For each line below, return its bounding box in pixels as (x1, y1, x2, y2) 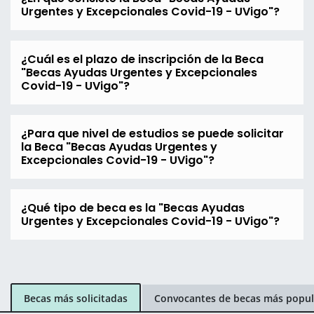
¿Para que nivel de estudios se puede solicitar (21, 125, 284, 142)
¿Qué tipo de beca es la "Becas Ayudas (21, 200, 245, 217)
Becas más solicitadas (24, 291, 128, 305)
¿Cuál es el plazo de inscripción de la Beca (21, 51, 264, 68)
